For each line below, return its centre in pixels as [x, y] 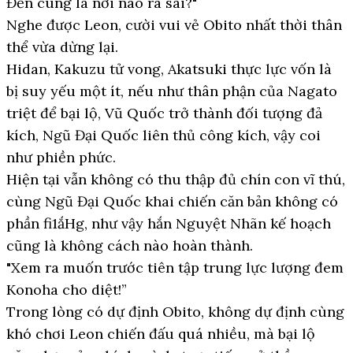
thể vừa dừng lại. [62, 47]
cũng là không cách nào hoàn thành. [130, 245]
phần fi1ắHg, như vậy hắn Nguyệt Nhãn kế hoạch [169, 223]
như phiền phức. [61, 157]
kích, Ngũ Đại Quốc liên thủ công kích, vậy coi [163, 135]
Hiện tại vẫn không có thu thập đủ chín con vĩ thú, [176, 179]
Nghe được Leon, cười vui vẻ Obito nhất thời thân [174, 25]
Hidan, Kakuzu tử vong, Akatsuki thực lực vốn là [169, 69]
